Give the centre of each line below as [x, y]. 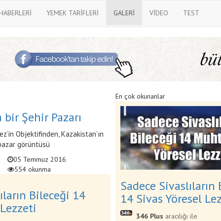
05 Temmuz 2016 [39, 159]
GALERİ [124, 13]
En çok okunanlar [140, 96]
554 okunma [32, 169]
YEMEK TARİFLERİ [72, 13]
